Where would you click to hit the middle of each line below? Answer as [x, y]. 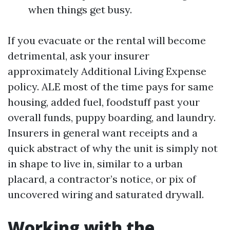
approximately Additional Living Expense [107, 71]
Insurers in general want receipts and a [103, 133]
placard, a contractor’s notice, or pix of [102, 179]
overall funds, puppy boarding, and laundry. [112, 117]
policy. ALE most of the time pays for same [111, 87]
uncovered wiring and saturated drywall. [106, 194]
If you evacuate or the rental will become [107, 40]
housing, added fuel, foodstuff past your [104, 102]
